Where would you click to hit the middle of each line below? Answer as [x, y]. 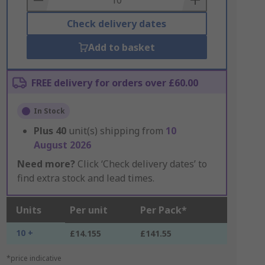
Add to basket [121, 47]
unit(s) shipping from [117, 131]
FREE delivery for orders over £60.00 [114, 83]
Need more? [46, 164]
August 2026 [62, 145]
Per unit [88, 210]
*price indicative [34, 258]
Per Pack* [163, 210]
